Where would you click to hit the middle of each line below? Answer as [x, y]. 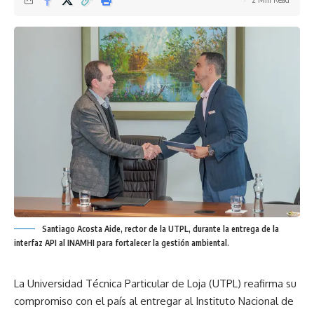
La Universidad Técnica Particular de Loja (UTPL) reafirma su [155, 284]
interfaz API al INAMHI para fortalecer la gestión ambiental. [122, 243]
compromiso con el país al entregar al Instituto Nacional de [154, 301]
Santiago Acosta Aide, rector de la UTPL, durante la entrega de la [161, 229]
